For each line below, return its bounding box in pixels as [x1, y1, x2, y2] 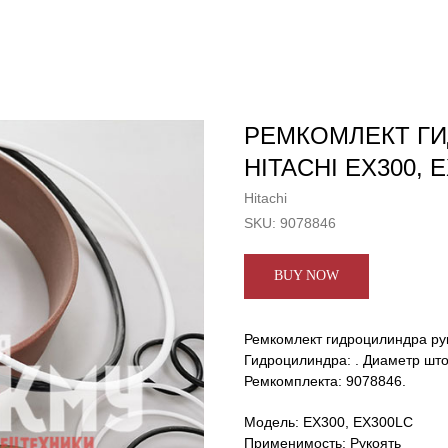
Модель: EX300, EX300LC [244, 414, 413, 430]
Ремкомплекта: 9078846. [244, 373, 406, 389]
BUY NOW [274, 268, 339, 283]
